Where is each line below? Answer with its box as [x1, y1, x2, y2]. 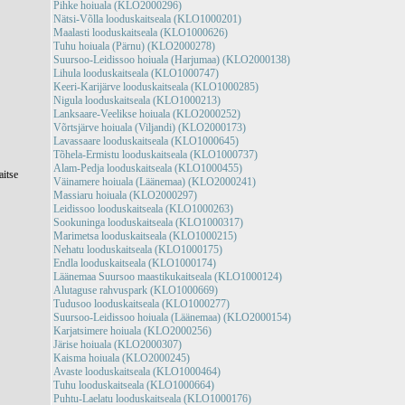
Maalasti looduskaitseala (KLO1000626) [53, 26, 229, 39]
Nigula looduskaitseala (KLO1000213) [53, 94, 221, 107]
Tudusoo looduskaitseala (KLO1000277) [53, 297, 231, 310]
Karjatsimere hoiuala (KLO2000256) [53, 325, 212, 337]
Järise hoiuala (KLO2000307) [53, 338, 183, 351]
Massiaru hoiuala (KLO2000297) [53, 189, 198, 202]
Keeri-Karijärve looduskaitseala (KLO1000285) [53, 80, 259, 93]
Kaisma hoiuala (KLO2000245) [53, 352, 191, 364]
